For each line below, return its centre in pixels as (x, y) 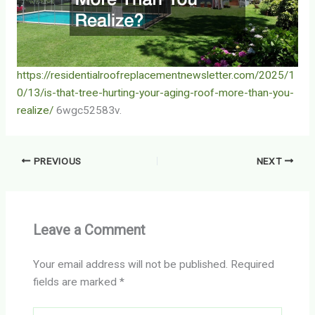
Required (253, 265)
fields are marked (77, 282)
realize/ (35, 110)
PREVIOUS (56, 161)
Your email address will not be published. (131, 265)
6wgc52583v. (87, 110)
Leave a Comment (90, 230)
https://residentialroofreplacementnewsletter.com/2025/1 (155, 75)
